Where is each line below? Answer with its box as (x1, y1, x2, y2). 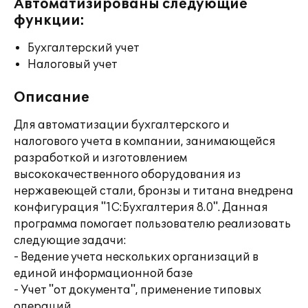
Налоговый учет (27, 58, 118, 71)
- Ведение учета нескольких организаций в (14, 250, 258, 264)
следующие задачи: (14, 234, 126, 247)
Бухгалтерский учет (27, 41, 140, 55)
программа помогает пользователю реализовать (14, 217, 291, 231)
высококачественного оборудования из (14, 168, 241, 181)
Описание (14, 89, 89, 106)
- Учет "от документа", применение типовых (14, 283, 261, 297)
